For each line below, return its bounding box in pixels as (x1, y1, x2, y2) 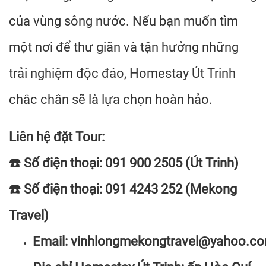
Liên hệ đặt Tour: (9, 129, 107, 144)
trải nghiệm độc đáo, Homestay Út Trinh (9, 66, 236, 81)
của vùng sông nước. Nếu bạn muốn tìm (9, 14, 238, 28)
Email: (33, 234, 71, 249)
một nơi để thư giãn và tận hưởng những (9, 40, 239, 55)
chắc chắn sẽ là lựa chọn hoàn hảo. (9, 92, 213, 107)
